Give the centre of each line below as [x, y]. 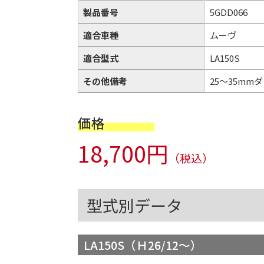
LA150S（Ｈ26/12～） [143, 245]
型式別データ [134, 206]
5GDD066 [229, 12]
